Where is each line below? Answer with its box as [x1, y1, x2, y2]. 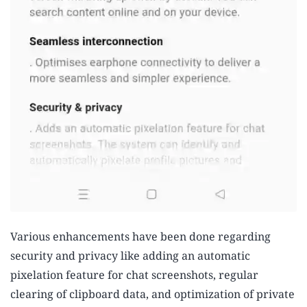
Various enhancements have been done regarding [10, 228, 271, 244]
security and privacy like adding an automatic [10, 247, 250, 263]
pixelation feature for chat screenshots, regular [10, 267, 258, 282]
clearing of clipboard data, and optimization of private [10, 286, 295, 302]
